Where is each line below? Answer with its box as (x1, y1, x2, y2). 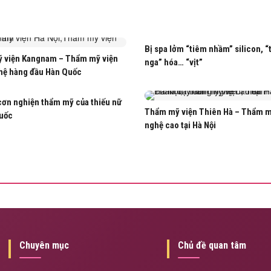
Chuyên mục (19, 239, 69, 251)
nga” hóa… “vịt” (144, 56, 203, 68)
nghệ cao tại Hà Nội (144, 119, 216, 131)
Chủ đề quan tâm (178, 239, 247, 251)
